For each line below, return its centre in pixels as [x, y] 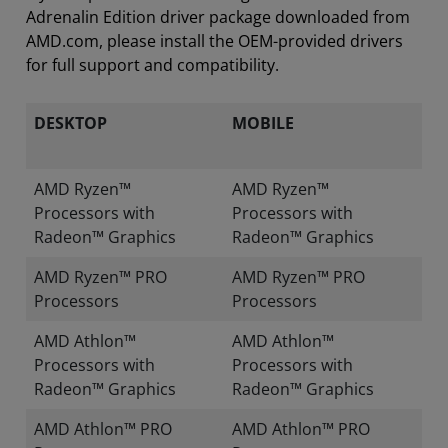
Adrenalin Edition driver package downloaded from [218, 17]
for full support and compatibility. [152, 65]
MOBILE [263, 123]
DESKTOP [70, 123]
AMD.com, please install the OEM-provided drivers [214, 41]
